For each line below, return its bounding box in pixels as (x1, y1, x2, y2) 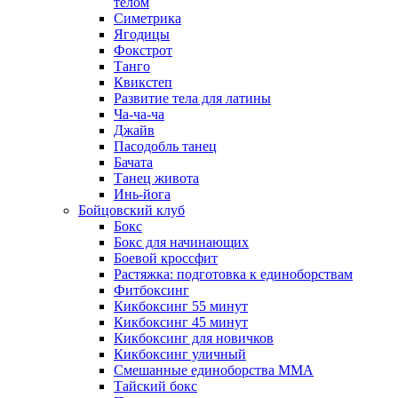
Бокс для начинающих (114, 235, 249, 250)
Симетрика (114, 11, 181, 26)
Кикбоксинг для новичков (114, 330, 274, 346)
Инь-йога (114, 187, 171, 202)
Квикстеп (114, 75, 172, 90)
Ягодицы (114, 27, 170, 42)
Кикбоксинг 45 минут (114, 314, 248, 330)
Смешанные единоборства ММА (114, 362, 314, 378)
